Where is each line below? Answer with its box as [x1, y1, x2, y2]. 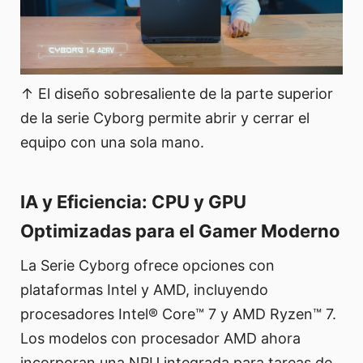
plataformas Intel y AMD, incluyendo [20, 281, 268, 299]
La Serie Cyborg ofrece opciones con [20, 257, 275, 275]
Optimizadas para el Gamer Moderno [20, 220, 340, 242]
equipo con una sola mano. [20, 134, 204, 152]
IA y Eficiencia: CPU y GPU [20, 191, 246, 213]
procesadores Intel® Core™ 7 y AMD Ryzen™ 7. [20, 305, 336, 323]
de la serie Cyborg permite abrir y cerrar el [20, 109, 310, 127]
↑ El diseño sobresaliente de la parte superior [20, 85, 333, 103]
